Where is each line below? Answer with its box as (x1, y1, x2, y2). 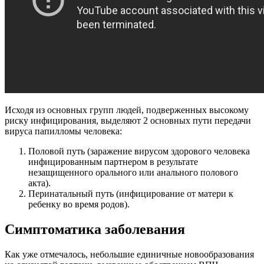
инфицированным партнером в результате (28, 157, 198, 167)
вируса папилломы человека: (5, 126, 122, 137)
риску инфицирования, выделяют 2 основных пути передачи (5, 115, 251, 126)
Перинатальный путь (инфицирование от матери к (28, 189, 233, 199)
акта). (28, 178, 51, 189)
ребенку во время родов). (28, 199, 130, 210)
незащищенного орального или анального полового (28, 167, 238, 178)
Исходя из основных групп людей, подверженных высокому (5, 105, 249, 115)
